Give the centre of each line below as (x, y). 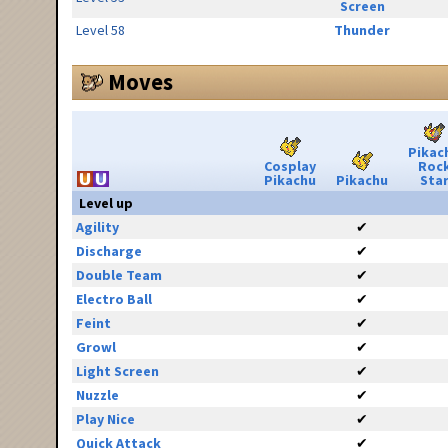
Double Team (118, 275)
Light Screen (117, 371)
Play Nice (105, 419)
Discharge (108, 251)
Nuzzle (97, 395)
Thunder (362, 30)
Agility (97, 227)
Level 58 (100, 30)
